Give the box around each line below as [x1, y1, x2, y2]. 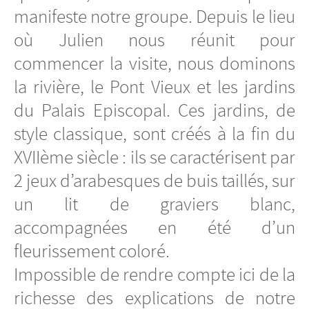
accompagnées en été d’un [14, 215, 295, 239]
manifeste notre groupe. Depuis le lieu [14, 4, 295, 28]
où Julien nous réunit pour [14, 28, 295, 52]
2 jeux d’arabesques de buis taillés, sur [14, 168, 295, 192]
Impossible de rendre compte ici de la [14, 262, 295, 286]
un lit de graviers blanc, [14, 192, 295, 216]
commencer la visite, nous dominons [14, 51, 295, 75]
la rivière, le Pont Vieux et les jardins [14, 74, 295, 99]
